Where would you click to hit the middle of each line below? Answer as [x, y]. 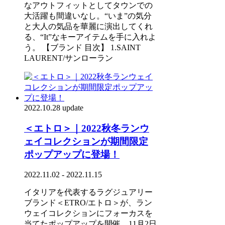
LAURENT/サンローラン [69, 58]
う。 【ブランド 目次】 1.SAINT [82, 47]
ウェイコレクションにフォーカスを [88, 213]
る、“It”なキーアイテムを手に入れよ [90, 37]
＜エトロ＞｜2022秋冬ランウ [87, 128]
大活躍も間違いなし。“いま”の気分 [88, 16]
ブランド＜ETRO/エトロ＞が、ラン [88, 203]
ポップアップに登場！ [72, 154]
